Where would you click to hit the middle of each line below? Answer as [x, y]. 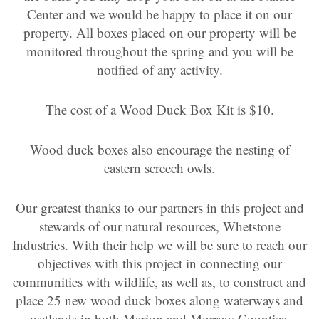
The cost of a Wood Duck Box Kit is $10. [159, 109]
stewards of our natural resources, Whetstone [159, 226]
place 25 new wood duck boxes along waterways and [159, 300]
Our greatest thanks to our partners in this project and [159, 207]
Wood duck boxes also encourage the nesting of [159, 149]
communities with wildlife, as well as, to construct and [159, 281]
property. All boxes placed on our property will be [159, 32]
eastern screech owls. [159, 167]
